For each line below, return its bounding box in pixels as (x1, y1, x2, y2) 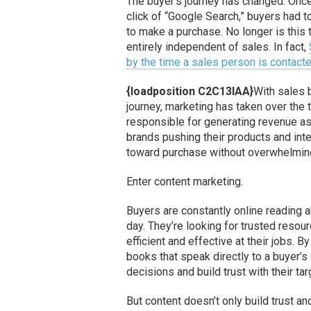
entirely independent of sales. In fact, (126, 40, 310, 53)
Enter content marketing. (126, 174, 244, 188)
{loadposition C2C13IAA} (126, 84, 254, 98)
